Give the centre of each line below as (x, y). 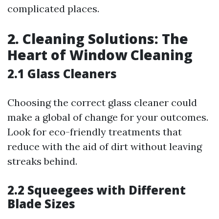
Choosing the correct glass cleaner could (102, 102)
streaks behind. (42, 161)
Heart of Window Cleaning (100, 55)
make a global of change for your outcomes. (108, 117)
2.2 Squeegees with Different (97, 190)
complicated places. (53, 9)
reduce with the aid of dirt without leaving (105, 146)
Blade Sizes (41, 204)
